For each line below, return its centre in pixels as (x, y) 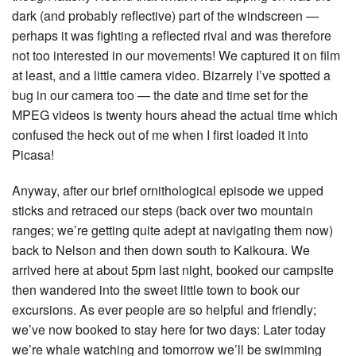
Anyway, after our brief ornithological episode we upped (168, 191)
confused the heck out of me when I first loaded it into (160, 135)
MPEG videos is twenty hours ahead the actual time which (175, 115)
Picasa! (33, 155)
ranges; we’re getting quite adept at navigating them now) (172, 230)
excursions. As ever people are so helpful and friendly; (164, 310)
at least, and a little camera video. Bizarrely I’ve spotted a (171, 75)
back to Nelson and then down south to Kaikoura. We (161, 250)
